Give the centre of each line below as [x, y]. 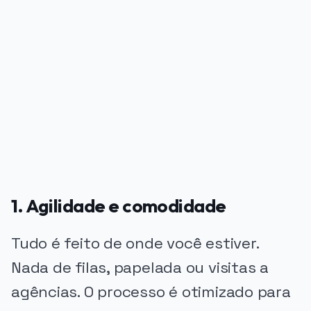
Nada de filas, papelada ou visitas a [140, 267]
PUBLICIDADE [43, 72]
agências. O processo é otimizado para [151, 292]
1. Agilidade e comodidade [119, 205]
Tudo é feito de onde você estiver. [135, 243]
